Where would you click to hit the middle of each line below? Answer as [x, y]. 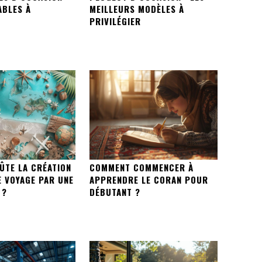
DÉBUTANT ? [115, 192]
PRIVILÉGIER [115, 21]
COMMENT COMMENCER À [141, 168]
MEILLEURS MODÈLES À [137, 8]
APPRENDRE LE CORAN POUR [149, 180]
